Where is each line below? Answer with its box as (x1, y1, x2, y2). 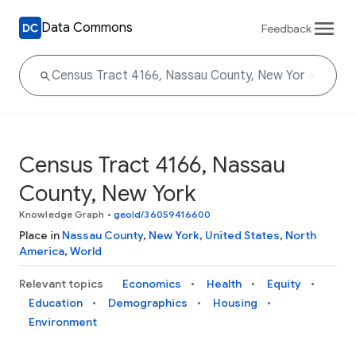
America (19, 244, 64, 258)
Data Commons (41, 19, 133, 36)
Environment (29, 315, 97, 329)
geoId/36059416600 (113, 208, 211, 220)
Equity (267, 277, 301, 291)
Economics (122, 277, 181, 291)
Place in (19, 228, 62, 242)
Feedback (261, 21, 311, 36)
